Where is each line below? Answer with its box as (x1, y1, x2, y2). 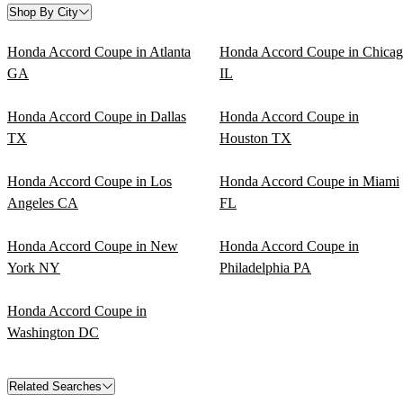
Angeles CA (7, 194, 78, 210)
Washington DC (7, 324, 99, 340)
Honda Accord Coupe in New (7, 237, 178, 254)
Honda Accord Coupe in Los (7, 173, 172, 189)
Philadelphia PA (219, 259, 311, 275)
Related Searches (9, 379, 102, 393)
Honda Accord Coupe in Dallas (7, 108, 186, 124)
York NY (7, 259, 60, 275)
